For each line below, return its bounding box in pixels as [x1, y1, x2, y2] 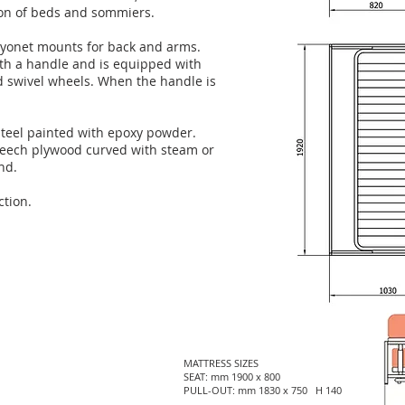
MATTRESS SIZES [184, 356, 259, 370]
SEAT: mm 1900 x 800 [184, 370, 302, 383]
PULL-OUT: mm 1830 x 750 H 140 [184, 383, 342, 397]
